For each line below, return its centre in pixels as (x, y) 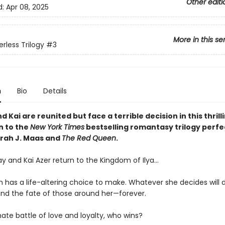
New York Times (57, 127)
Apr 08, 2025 (27, 7)
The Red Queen (89, 138)
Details (55, 91)
